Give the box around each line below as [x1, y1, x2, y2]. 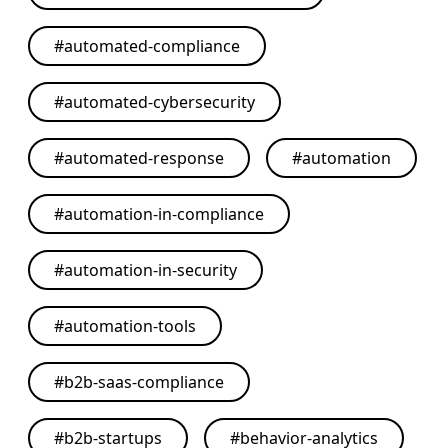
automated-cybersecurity [64, 91, 255, 113]
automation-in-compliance [64, 203, 264, 225]
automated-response [64, 147, 224, 169]
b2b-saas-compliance [64, 371, 224, 393]
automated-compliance [64, 35, 240, 57]
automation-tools [64, 315, 196, 337]
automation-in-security [64, 259, 237, 281]
